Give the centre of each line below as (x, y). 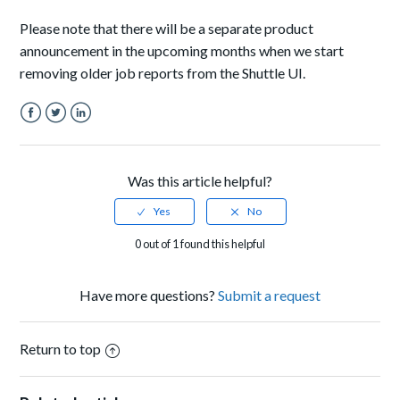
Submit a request (269, 296)
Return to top (61, 349)
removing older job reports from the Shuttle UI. (163, 73)
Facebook (51, 134)
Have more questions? (149, 296)
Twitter (68, 134)
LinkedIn (96, 134)
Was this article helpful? (200, 181)
